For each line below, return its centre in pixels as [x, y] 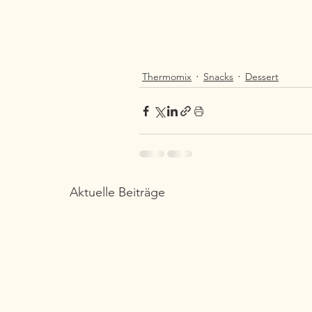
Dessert [262, 76]
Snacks [218, 76]
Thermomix [167, 76]
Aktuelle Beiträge [117, 193]
